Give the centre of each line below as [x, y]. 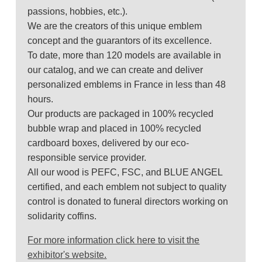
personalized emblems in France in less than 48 [127, 84]
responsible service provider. [87, 157]
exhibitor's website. [67, 254]
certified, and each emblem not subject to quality [127, 187]
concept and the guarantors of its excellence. [120, 40]
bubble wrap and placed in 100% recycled [115, 128]
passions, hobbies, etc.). [78, 11]
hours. [41, 99]
